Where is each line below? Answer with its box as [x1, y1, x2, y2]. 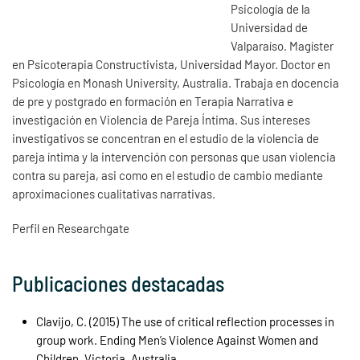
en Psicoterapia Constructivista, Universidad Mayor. [12, 57, 280, 72]
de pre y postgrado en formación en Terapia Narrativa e [12, 94, 293, 108]
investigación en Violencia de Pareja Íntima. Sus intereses [12, 112, 310, 127]
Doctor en [280, 57, 330, 72]
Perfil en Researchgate [12, 221, 129, 235]
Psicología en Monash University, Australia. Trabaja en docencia [12, 76, 339, 90]
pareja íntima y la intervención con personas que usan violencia [12, 149, 336, 164]
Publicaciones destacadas [12, 271, 224, 296]
